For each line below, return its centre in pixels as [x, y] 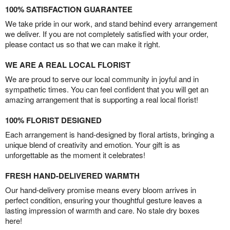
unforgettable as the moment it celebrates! [75, 155]
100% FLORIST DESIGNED [53, 120]
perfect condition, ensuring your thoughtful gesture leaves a [103, 200]
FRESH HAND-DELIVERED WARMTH [72, 176]
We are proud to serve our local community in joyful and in [102, 79]
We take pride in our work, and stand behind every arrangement [111, 24]
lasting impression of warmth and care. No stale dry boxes [102, 210]
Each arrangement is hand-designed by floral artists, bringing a [110, 135]
